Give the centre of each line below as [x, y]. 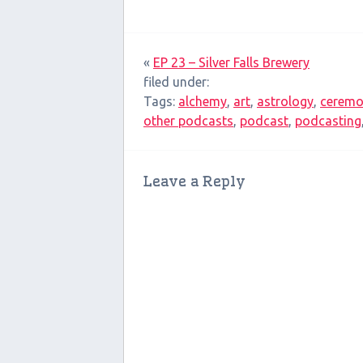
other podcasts [188, 121]
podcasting [328, 121]
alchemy [203, 102]
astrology [285, 102]
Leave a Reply [194, 181]
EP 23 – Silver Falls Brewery [231, 63]
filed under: [176, 82]
